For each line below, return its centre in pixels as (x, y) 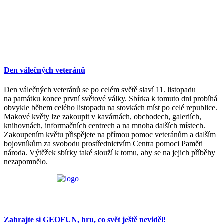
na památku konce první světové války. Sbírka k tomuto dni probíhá (111, 99)
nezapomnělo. (26, 162)
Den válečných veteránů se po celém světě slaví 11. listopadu (100, 90)
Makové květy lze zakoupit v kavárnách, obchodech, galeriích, (103, 117)
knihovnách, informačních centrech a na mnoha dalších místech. (105, 126)
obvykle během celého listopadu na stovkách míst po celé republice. (111, 108)
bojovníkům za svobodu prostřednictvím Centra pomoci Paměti (103, 144)
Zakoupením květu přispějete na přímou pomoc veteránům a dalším (110, 135)
